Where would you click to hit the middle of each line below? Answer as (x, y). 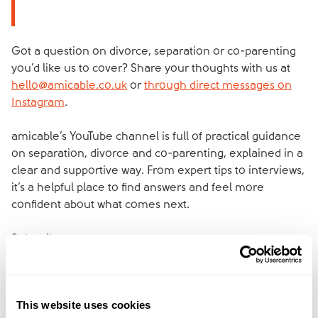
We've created (73, 302)
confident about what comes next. (100, 205)
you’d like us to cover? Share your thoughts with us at (151, 69)
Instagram (38, 103)
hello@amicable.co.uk (69, 86)
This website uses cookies (84, 304)
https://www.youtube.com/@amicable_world (128, 256)
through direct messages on (218, 86)
